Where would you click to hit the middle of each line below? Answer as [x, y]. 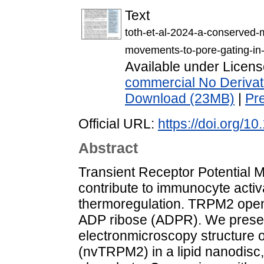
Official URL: [118, 124]
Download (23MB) [180, 99]
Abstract [108, 148]
